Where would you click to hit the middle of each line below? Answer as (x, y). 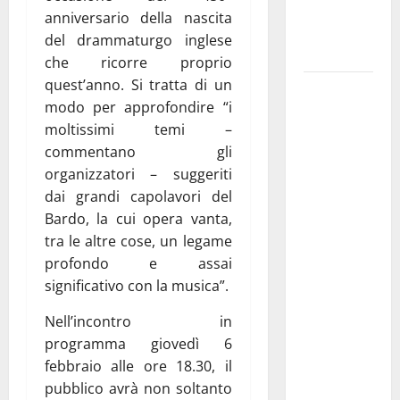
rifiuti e (325, 380)
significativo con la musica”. (137, 285)
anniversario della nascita (138, 17)
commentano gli (138, 151)
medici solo (336, 246)
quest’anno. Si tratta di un (138, 84)
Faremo (325, 313)
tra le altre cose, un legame (138, 241)
